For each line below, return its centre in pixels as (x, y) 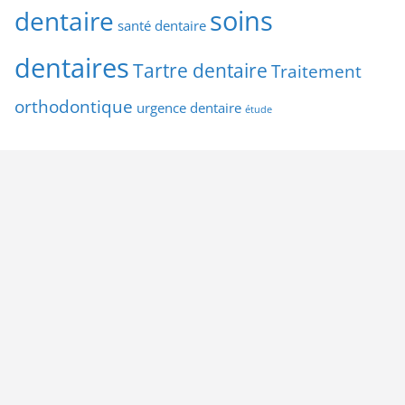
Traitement (316, 71)
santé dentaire (162, 25)
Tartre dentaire (200, 70)
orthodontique (74, 106)
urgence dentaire (189, 107)
